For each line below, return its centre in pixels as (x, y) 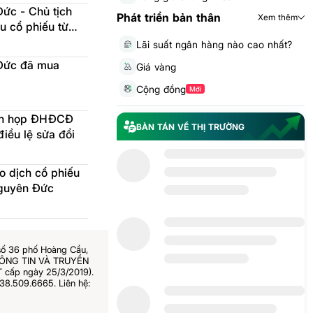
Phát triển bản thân (168, 17)
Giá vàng (156, 66)
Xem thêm (278, 17)
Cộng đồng (161, 89)
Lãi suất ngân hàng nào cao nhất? (214, 44)
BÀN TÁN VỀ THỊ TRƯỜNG (190, 126)
